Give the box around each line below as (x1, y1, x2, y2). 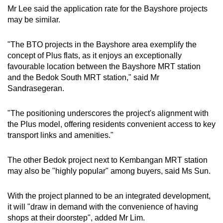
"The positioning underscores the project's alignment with (7, 109, 209, 118)
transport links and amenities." (7, 131, 113, 140)
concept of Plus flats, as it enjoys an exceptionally (7, 51, 182, 60)
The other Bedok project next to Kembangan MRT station (7, 156, 208, 165)
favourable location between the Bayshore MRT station (7, 62, 201, 71)
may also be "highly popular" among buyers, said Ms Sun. (7, 167, 211, 176)
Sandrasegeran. (7, 84, 64, 93)
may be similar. (7, 15, 60, 24)
